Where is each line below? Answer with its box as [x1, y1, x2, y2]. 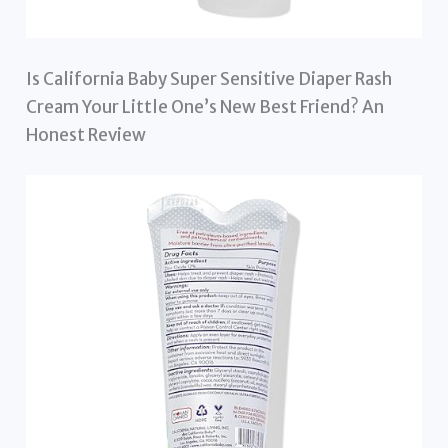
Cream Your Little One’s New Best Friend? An [26, 96, 385, 119]
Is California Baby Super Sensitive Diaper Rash [26, 68, 393, 91]
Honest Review [26, 124, 147, 147]
